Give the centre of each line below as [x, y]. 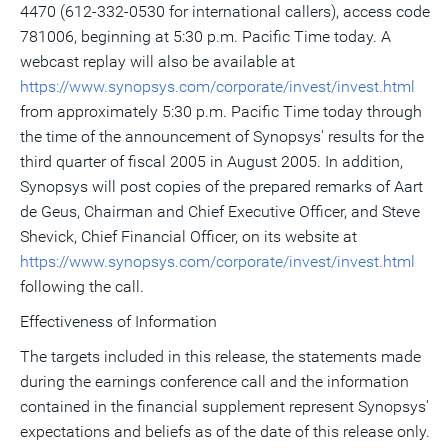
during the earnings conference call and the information [214, 381]
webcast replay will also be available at [157, 61]
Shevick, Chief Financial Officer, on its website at [188, 236]
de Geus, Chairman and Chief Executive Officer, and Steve [220, 211]
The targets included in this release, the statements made [220, 356]
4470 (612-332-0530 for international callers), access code [225, 11]
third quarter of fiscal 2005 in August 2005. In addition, [211, 161]
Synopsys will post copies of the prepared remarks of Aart [221, 186]
